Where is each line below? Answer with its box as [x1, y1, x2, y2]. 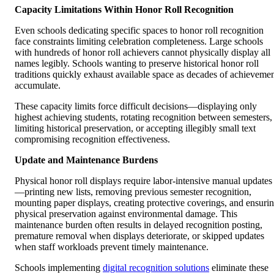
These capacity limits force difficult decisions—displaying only [15, 100, 257, 111]
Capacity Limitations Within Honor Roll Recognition [15, 4, 234, 15]
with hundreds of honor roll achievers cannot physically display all [15, 46, 270, 57]
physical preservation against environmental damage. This [15, 208, 237, 219]
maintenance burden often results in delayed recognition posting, [15, 219, 262, 230]
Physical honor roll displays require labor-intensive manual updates [15, 175, 272, 186]
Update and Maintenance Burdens [15, 154, 158, 165]
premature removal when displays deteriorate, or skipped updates [15, 230, 264, 241]
